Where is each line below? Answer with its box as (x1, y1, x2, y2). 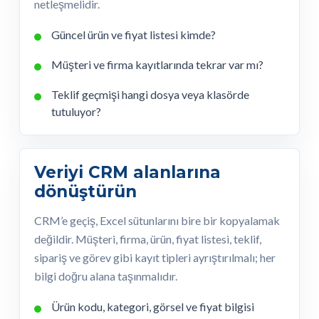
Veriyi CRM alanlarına (34, 162, 221, 183)
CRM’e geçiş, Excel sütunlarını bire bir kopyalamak (34, 214, 280, 228)
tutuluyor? (51, 105, 101, 119)
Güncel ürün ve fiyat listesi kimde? (51, 28, 216, 42)
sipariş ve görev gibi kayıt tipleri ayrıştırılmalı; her (34, 251, 276, 265)
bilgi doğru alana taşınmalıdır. (34, 269, 177, 283)
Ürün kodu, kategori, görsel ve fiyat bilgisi (51, 300, 254, 314)
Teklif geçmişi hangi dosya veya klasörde (51, 88, 249, 102)
